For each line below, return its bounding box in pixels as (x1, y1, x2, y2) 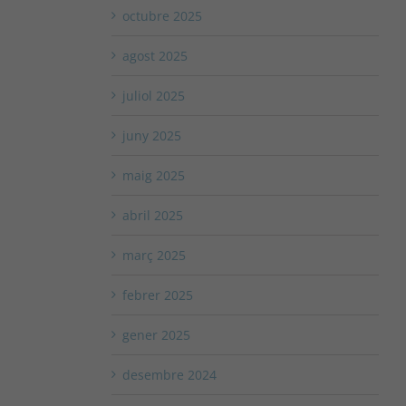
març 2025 (121, 246, 186, 265)
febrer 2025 (121, 286, 193, 304)
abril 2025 (121, 207, 183, 225)
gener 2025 (121, 326, 190, 344)
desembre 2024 (121, 366, 217, 384)
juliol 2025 (121, 87, 185, 105)
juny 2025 (121, 127, 181, 145)
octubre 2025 (121, 7, 202, 25)
